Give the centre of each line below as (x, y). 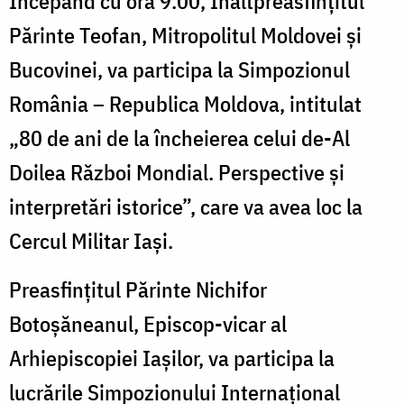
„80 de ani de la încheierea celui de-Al (179, 138)
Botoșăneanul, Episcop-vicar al (148, 323)
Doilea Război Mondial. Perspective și (177, 172)
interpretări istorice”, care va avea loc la (186, 206)
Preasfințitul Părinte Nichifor (138, 289)
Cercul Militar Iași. (91, 240)
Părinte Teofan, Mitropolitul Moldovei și (185, 35)
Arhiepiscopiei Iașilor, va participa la (172, 358)
